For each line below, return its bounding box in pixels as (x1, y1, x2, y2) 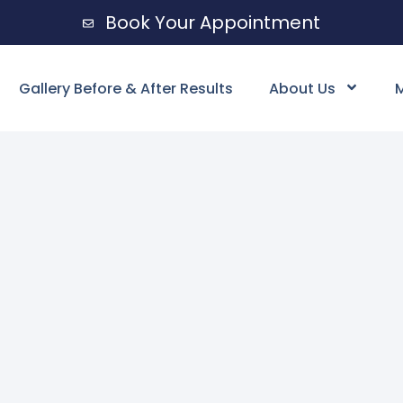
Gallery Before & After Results (18, 77, 233, 99)
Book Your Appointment (105, 10, 320, 35)
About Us (268, 77, 336, 99)
